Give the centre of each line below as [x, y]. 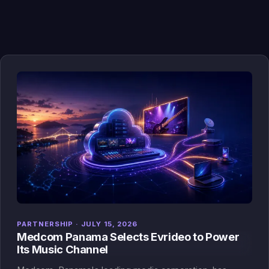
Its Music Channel [62, 249]
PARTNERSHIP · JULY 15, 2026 [77, 224]
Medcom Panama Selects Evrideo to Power [128, 237]
